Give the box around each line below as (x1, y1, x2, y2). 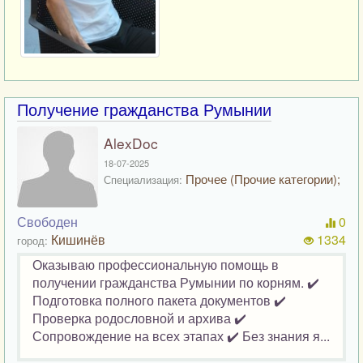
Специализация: (104, 171, 182, 187)
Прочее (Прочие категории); (182, 169, 340, 187)
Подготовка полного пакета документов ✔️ (32, 290, 286, 310)
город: (17, 232, 48, 248)
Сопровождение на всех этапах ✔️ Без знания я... (32, 326, 330, 345)
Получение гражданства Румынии (17, 96, 271, 121)
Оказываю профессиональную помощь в (32, 254, 279, 274)
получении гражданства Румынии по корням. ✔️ (32, 272, 319, 292)
